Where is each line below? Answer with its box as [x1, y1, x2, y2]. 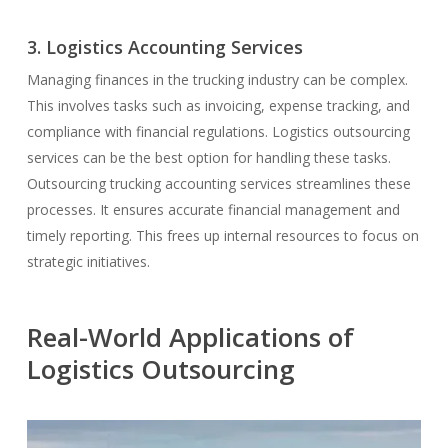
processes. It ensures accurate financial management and [26, 199, 400, 219]
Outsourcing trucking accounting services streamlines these [26, 173, 411, 193]
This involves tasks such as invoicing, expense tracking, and [26, 95, 410, 115]
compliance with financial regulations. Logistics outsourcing [26, 121, 410, 141]
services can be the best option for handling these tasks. [26, 147, 391, 167]
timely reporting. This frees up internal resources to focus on [26, 225, 419, 245]
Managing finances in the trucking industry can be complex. [26, 69, 408, 89]
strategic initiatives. [26, 251, 150, 271]
